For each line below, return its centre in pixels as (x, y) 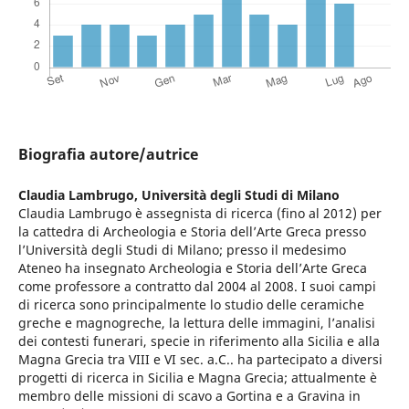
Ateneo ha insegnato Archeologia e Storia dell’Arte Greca (192, 268)
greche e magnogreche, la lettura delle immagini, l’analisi (196, 323)
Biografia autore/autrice (108, 155)
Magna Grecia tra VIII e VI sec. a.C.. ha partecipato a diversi (200, 360)
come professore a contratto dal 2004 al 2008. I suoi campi (197, 287)
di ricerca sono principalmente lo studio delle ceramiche (191, 305)
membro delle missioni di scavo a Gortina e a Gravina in (189, 396)
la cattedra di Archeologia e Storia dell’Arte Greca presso (192, 232)
